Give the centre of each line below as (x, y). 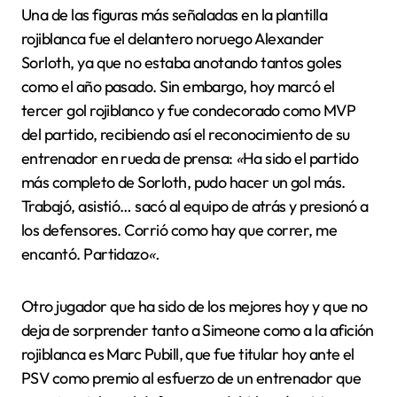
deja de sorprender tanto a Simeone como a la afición (198, 331)
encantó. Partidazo (85, 254)
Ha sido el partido (300, 159)
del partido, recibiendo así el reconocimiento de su (186, 135)
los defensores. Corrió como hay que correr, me (179, 230)
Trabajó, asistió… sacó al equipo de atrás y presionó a (195, 206)
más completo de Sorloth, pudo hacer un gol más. (183, 183)
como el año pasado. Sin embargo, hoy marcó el (178, 87)
